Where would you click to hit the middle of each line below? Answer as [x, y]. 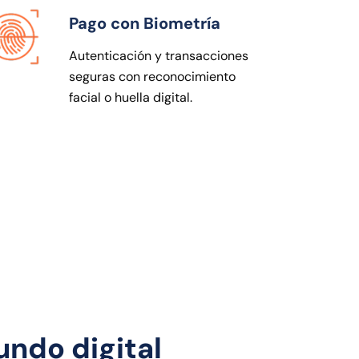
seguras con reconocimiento [152, 76]
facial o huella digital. [131, 97]
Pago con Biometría [145, 23]
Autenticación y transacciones [159, 55]
